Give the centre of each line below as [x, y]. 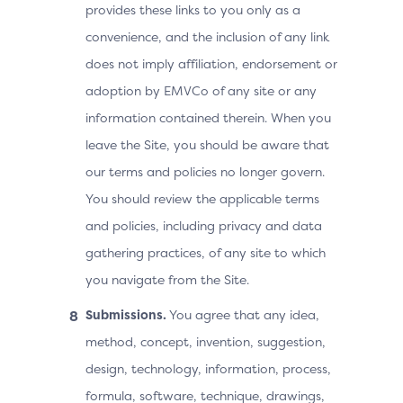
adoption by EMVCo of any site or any [201, 90]
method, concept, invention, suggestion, [206, 341]
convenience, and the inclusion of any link [207, 36]
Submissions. [126, 314]
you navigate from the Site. [167, 279]
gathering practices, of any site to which [206, 252]
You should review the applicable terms [202, 198]
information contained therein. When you [208, 117]
